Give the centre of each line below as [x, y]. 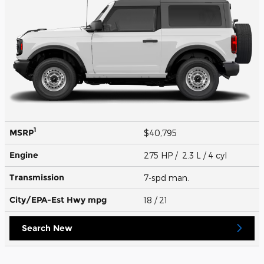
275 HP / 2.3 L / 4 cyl [187, 155]
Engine [24, 155]
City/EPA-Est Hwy [49, 199]
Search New [47, 228]
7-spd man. [168, 177]
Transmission [37, 177]
